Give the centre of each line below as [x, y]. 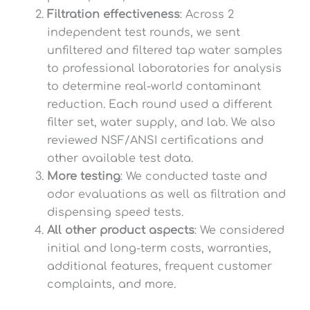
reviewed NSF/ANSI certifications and [155, 140]
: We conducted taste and [194, 176]
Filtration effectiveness [113, 14]
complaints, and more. [111, 284]
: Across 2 [207, 14]
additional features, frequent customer [159, 266]
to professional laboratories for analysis [164, 68]
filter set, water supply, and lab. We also [161, 122]
